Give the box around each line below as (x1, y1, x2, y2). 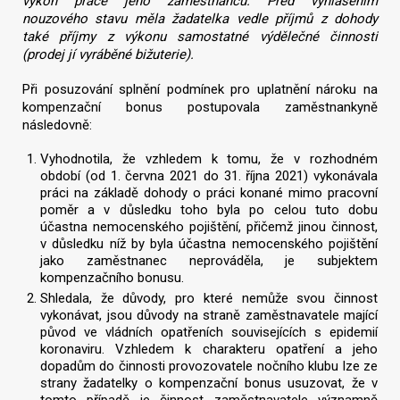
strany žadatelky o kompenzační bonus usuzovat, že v (40, 375, 378, 392)
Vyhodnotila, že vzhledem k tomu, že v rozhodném (40, 150, 378, 167)
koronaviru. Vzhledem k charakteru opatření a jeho (40, 341, 378, 358)
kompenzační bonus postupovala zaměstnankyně (22, 98, 378, 115)
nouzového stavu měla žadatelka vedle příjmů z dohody (22, 11, 378, 27)
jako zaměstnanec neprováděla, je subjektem (40, 252, 378, 269)
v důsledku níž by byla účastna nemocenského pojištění (40, 235, 378, 252)
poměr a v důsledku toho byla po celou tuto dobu (40, 201, 378, 218)
